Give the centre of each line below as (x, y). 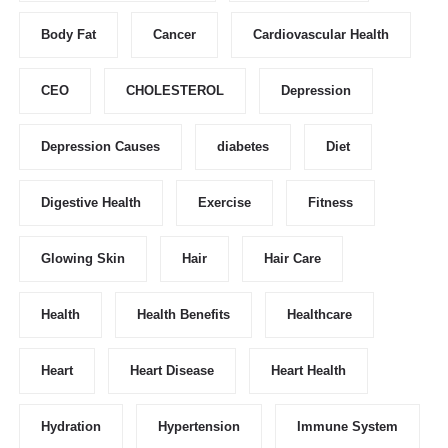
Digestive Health (91, 203)
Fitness (330, 203)
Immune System (347, 427)
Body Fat (68, 35)
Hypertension (199, 427)
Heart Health (308, 371)
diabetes (243, 147)
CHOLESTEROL (175, 91)
